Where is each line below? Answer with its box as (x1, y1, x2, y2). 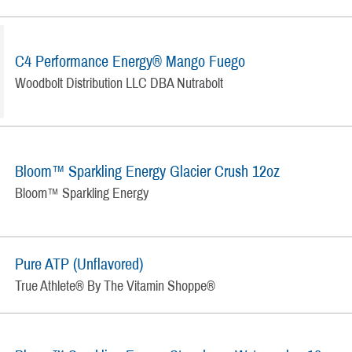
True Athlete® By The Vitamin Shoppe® (15, 278, 216, 295)
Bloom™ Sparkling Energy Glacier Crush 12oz (15, 162, 280, 180)
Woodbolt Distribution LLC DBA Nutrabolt (15, 75, 224, 91)
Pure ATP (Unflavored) (15, 255, 144, 273)
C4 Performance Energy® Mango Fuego (15, 52, 246, 70)
